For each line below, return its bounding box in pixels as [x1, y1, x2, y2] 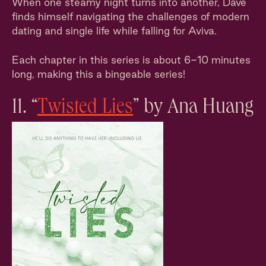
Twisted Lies [37, 98, 133, 119]
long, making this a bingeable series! [12, 68, 185, 80]
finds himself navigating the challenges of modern [12, 11, 249, 22]
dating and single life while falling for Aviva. [12, 25, 217, 36]
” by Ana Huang [133, 98, 254, 119]
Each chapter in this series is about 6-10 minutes [12, 54, 251, 65]
